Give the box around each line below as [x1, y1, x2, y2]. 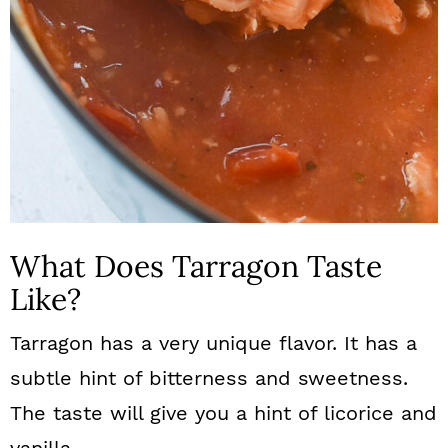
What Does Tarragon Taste [10, 247, 382, 285]
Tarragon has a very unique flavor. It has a [10, 331, 417, 355]
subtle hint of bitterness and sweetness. [10, 366, 408, 390]
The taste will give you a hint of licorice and [10, 401, 437, 425]
